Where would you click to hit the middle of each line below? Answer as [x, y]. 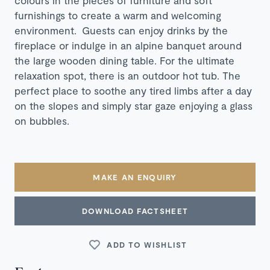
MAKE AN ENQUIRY [135, 177]
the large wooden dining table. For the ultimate [124, 60]
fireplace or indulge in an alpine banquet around [128, 45]
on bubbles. [44, 120]
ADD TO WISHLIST [147, 244]
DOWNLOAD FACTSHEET [135, 211]
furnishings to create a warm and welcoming [118, 15]
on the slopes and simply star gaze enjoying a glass [133, 105]
